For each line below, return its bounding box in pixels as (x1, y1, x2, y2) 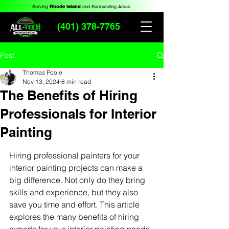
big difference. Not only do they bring (9, 175, 147, 185)
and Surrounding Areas (82, 4, 130, 10)
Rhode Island (49, 4, 81, 9)
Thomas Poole (22, 68, 62, 76)
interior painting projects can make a (9, 163, 145, 173)
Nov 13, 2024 (22, 78, 60, 85)
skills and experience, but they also (9, 187, 140, 197)
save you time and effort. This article (9, 199, 142, 210)
